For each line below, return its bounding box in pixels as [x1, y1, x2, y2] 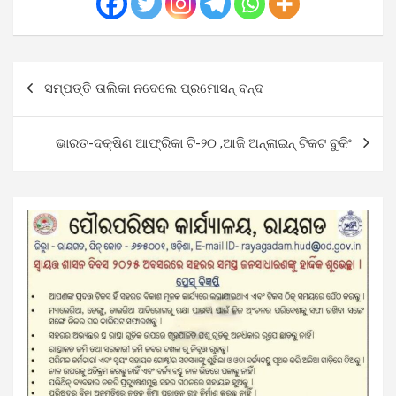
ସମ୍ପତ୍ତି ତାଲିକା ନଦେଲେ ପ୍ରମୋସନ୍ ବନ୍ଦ [44, 80, 263, 96]
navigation [12, 91, 113, 114]
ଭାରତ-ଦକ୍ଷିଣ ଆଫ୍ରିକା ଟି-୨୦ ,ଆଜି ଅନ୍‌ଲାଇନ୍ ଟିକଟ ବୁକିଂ [56, 134, 352, 151]
